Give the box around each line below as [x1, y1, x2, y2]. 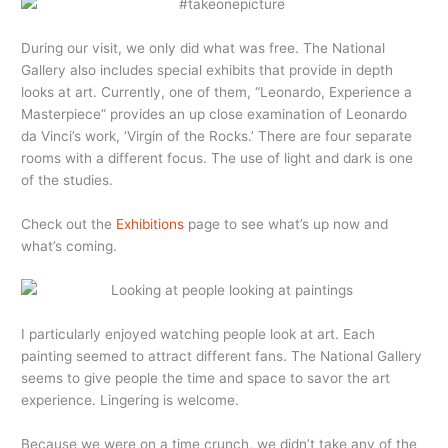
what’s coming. [21, 238, 118, 255]
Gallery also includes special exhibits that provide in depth [21, 62, 394, 79]
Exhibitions [116, 216, 185, 233]
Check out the [21, 216, 117, 233]
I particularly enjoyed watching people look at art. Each [21, 325, 376, 342]
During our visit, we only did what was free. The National [21, 40, 386, 57]
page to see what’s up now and [184, 216, 389, 233]
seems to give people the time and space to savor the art [21, 369, 391, 386]
